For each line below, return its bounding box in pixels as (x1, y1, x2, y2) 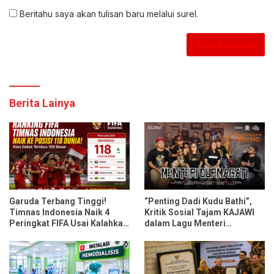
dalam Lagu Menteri (144, 218, 226, 228)
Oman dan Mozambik (9, 229, 95, 239)
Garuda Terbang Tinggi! (9, 196, 106, 206)
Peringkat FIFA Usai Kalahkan (9, 218, 128, 228)
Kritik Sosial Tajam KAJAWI (144, 207, 254, 217)
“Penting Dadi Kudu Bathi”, (144, 196, 252, 206)
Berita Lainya (9, 96, 75, 109)
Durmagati (144, 229, 188, 239)
